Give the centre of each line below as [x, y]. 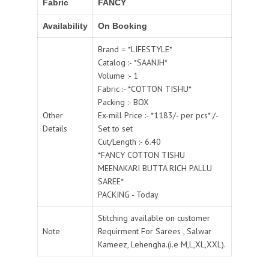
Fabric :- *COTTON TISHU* [145, 89]
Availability [65, 26]
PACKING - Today [128, 194]
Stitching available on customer [154, 218]
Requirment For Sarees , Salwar [155, 231]
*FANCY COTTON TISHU [141, 155]
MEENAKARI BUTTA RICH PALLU [155, 168]
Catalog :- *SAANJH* [133, 62]
